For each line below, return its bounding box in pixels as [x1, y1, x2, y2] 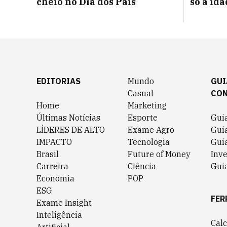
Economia [36, 173, 74, 183]
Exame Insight [36, 198, 92, 208]
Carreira [36, 161, 68, 171]
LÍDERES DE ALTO [36, 125, 105, 135]
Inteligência [36, 210, 82, 220]
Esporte [128, 112, 158, 123]
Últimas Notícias [36, 112, 100, 123]
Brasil [36, 149, 59, 159]
